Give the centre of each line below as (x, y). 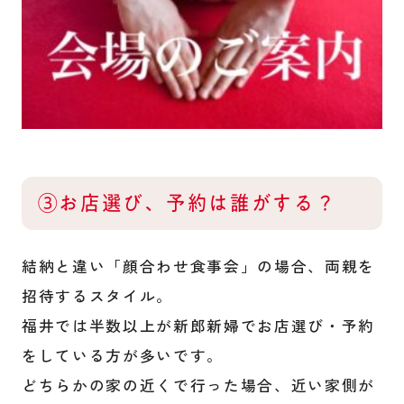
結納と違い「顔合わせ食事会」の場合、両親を (198, 266)
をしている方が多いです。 (122, 356)
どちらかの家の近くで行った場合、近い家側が (198, 386)
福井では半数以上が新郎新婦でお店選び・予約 (198, 326)
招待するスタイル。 (97, 296)
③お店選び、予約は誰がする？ (187, 203)
